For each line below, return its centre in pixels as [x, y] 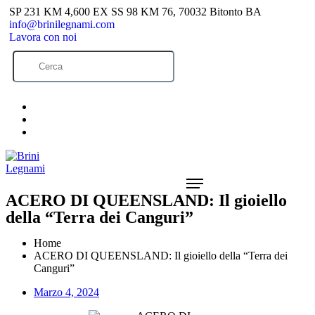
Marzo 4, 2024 [66, 292]
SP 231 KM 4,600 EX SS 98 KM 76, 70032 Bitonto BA [135, 12]
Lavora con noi [43, 37]
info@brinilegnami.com [62, 24]
